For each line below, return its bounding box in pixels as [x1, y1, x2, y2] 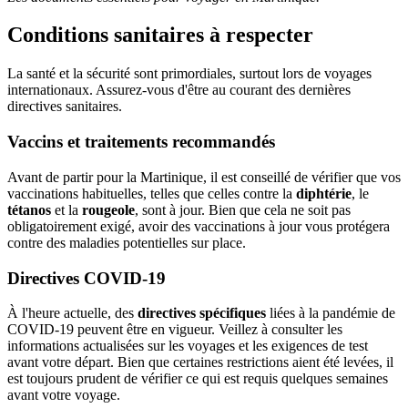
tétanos [7, 201, 51, 218]
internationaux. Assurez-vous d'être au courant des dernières [7, 82, 351, 98]
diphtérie [296, 185, 352, 201]
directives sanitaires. [7, 98, 122, 115]
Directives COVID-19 [7, 268, 166, 288]
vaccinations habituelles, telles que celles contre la [7, 185, 296, 201]
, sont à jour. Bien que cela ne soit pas [135, 201, 351, 218]
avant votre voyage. [7, 387, 120, 403]
